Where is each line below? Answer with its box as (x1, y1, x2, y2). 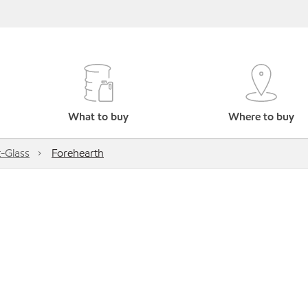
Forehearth (52, 146, 104, 160)
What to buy (68, 109, 129, 124)
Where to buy (228, 109, 294, 124)
